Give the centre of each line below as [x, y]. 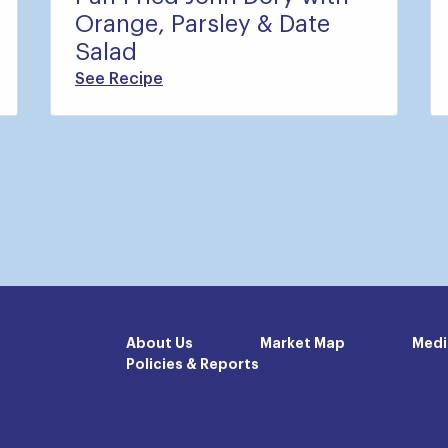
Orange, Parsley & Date [202, 24]
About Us [159, 343]
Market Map [302, 343]
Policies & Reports [192, 364]
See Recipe [119, 78]
